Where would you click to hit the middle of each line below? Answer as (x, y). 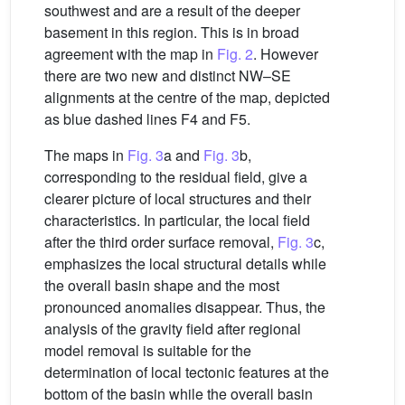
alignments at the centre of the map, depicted (187, 97)
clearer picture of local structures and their (178, 198)
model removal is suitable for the (148, 350)
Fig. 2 (235, 53)
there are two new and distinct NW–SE (168, 75)
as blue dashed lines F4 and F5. (147, 118)
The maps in (86, 155)
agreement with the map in (131, 53)
